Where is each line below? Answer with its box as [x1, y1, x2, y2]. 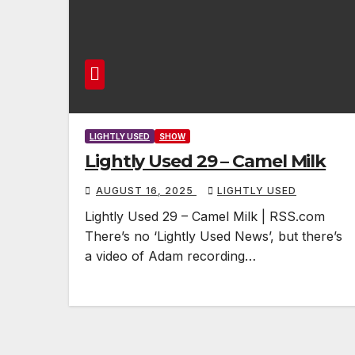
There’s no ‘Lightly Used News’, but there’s [85, 228, 342, 244]
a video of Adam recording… [85, 248, 256, 264]
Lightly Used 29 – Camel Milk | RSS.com [85, 208, 325, 224]
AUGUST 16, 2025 [96, 185, 197, 197]
